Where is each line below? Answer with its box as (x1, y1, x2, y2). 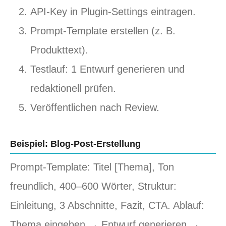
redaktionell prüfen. (30, 83, 116, 94)
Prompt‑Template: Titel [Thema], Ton (10, 161, 174, 173)
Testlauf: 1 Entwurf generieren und (30, 64, 185, 75)
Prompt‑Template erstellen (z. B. (30, 25, 176, 36)
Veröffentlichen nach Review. (30, 102, 159, 113)
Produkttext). (30, 44, 88, 55)
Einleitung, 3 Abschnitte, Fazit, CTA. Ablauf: (10, 199, 204, 211)
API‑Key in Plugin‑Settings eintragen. (30, 6, 196, 17)
